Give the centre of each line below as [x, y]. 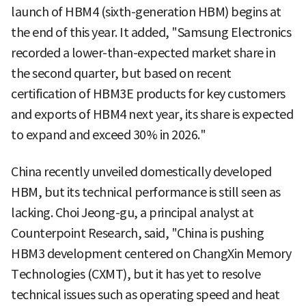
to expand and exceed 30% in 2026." [108, 135]
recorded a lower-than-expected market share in [143, 53]
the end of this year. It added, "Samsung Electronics [151, 33]
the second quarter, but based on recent [121, 74]
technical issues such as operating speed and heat [145, 295]
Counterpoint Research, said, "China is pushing [137, 234]
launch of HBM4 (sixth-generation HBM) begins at [146, 12]
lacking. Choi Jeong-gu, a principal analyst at [132, 213]
